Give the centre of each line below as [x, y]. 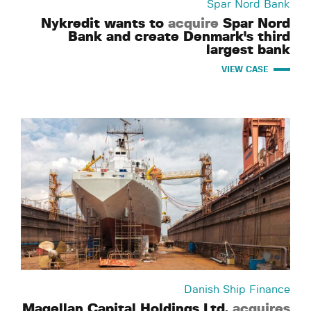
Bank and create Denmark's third [179, 36]
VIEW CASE [245, 69]
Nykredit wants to [104, 23]
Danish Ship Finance [237, 289]
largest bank [248, 50]
